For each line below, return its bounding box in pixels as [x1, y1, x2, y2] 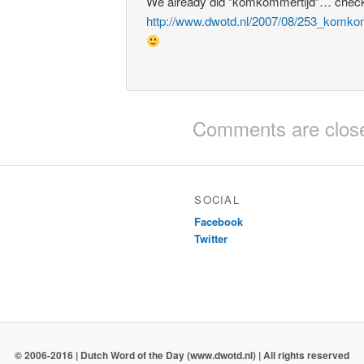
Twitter [194, 230, 228, 246]
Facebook [194, 213, 244, 229]
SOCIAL [194, 191, 240, 207]
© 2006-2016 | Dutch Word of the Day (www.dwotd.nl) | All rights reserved [15, 347, 349, 362]
